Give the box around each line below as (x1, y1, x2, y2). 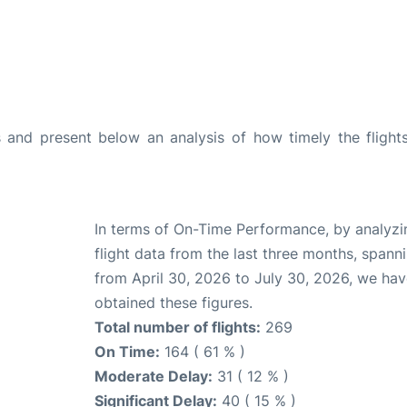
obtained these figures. (94, 293, 253, 312)
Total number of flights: (94, 317, 261, 336)
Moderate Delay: (94, 366, 213, 385)
